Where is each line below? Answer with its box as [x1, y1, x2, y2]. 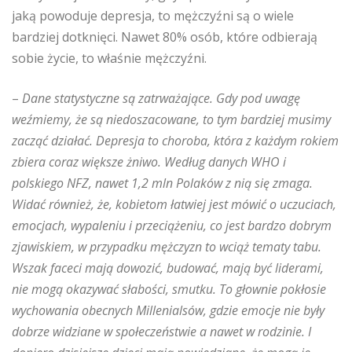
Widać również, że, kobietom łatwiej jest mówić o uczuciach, [12, 196, 336, 213]
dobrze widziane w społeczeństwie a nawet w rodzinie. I [12, 323, 311, 340]
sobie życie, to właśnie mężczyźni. [12, 49, 207, 67]
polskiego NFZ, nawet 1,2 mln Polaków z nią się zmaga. [12, 174, 313, 192]
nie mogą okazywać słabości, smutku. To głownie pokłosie [12, 280, 326, 298]
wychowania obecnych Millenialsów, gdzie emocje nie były [12, 302, 324, 319]
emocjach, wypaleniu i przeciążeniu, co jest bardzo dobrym [12, 217, 332, 234]
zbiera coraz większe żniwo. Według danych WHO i [12, 153, 286, 170]
